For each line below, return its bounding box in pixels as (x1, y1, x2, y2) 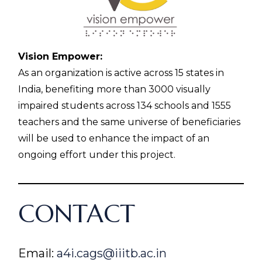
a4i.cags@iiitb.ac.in (57, 246, 167, 261)
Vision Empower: (18, 51, 103, 63)
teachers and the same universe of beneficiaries (18, 116, 241, 128)
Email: (18, 246, 57, 261)
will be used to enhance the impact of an (18, 133, 210, 144)
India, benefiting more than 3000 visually (18, 84, 211, 95)
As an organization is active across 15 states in (18, 67, 225, 79)
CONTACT (18, 198, 136, 230)
